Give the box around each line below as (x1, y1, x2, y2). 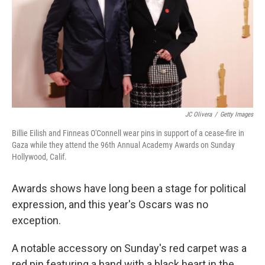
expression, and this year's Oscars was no (12, 198, 208, 211)
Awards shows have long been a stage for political (12, 182, 246, 195)
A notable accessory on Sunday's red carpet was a (12, 242, 247, 254)
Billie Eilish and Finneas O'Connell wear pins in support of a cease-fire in (12, 128, 244, 138)
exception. (12, 214, 61, 227)
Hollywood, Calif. (12, 152, 67, 161)
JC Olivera (185, 111, 212, 118)
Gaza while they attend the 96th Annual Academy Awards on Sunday (12, 140, 235, 150)
